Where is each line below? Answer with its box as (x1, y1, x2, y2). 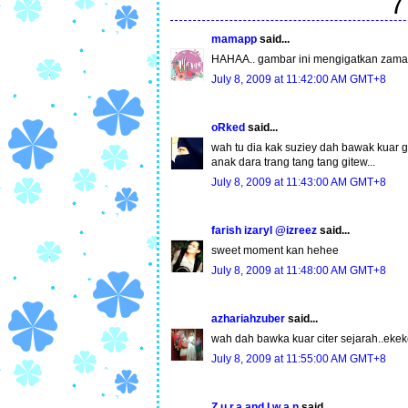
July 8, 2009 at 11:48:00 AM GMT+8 (211, 264, 386, 278)
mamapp (211, 33, 257, 46)
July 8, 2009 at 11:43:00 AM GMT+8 (211, 176, 386, 189)
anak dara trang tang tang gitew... (211, 156, 375, 169)
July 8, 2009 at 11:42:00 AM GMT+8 (211, 73, 386, 87)
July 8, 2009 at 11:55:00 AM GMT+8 (211, 352, 386, 366)
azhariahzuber (211, 312, 285, 326)
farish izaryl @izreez (211, 224, 317, 238)
